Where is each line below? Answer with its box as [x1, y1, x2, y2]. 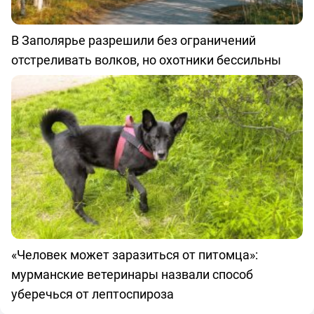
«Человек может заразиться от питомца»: [11, 246, 258, 264]
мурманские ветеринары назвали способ [11, 266, 253, 283]
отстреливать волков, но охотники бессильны [11, 50, 281, 68]
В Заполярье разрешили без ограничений [11, 31, 256, 48]
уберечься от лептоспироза [11, 285, 174, 303]
